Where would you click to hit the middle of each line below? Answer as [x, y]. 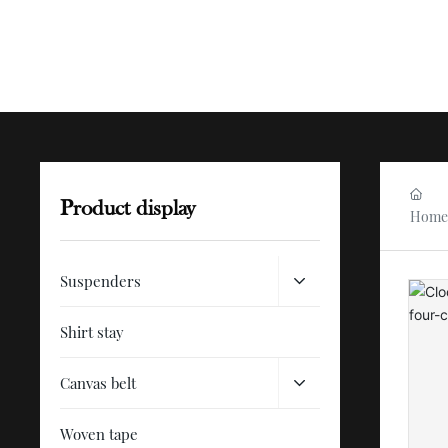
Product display [128, 208]
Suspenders [101, 281]
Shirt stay [92, 332]
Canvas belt [98, 383]
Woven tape [99, 434]
